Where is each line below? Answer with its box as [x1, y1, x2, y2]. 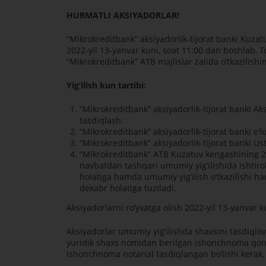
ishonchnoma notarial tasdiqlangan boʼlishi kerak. [66, 248, 265, 260]
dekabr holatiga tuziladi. [80, 182, 177, 194]
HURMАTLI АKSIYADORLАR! [66, 9, 179, 21]
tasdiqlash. [80, 115, 124, 126]
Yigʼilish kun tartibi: [66, 80, 146, 91]
